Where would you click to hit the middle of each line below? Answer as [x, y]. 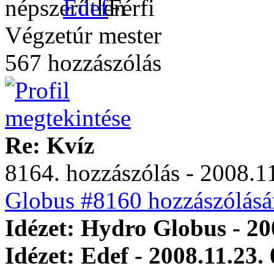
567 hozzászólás [83, 63]
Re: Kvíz [50, 145]
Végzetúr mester [83, 35]
